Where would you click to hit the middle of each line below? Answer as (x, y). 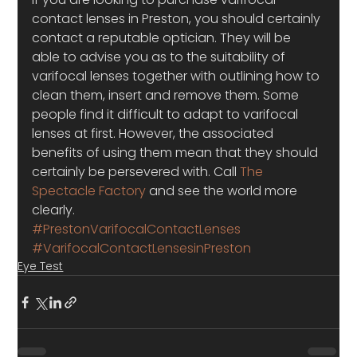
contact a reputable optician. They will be (163, 38)
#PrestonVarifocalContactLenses (137, 229)
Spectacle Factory (89, 191)
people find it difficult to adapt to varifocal (167, 114)
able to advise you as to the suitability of (161, 57)
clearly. (54, 210)
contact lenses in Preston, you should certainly (178, 19)
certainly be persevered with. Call (136, 172)
